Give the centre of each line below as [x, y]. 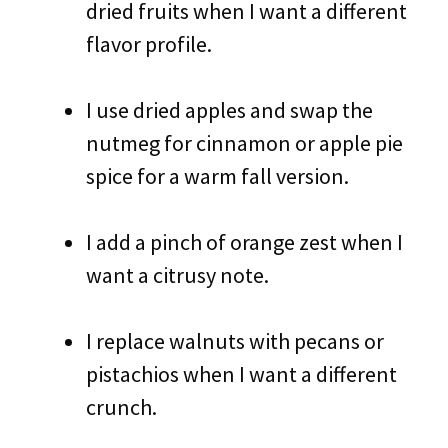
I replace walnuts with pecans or [235, 341]
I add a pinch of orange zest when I [244, 242]
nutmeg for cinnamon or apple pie [244, 143]
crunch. [121, 407]
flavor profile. [149, 44]
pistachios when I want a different [241, 374]
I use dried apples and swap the [229, 110]
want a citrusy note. [177, 275]
